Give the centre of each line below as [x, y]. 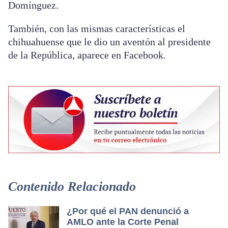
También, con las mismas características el [97, 29]
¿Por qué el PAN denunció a [128, 211]
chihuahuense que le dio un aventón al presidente [109, 42]
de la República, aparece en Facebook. [87, 55]
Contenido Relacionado [72, 187]
